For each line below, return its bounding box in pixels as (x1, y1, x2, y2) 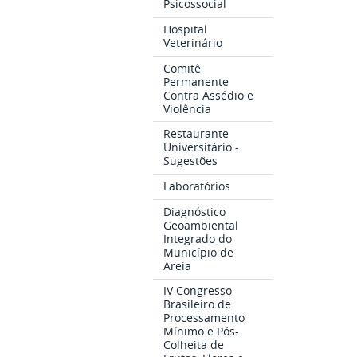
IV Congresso (163, 283, 233, 299)
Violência (163, 100, 212, 116)
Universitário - (163, 139, 240, 155)
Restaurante (163, 126, 229, 142)
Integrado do (163, 230, 233, 246)
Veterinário (163, 34, 223, 50)
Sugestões (163, 153, 218, 169)
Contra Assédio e (163, 87, 254, 103)
